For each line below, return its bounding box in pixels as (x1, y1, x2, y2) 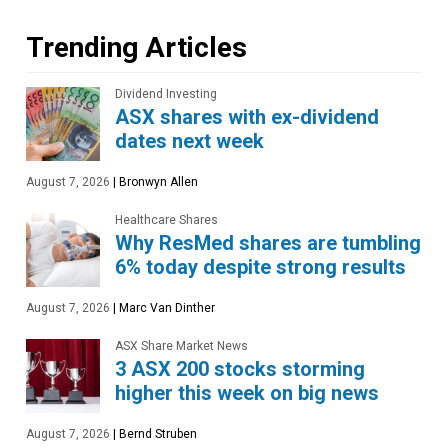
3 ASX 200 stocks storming (115, 357, 365, 382)
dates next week (115, 129, 264, 154)
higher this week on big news (115, 381, 379, 406)
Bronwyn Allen (116, 175, 198, 190)
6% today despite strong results (115, 255, 406, 280)
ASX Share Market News (115, 339, 248, 354)
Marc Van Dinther (116, 301, 215, 316)
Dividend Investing (115, 87, 217, 102)
